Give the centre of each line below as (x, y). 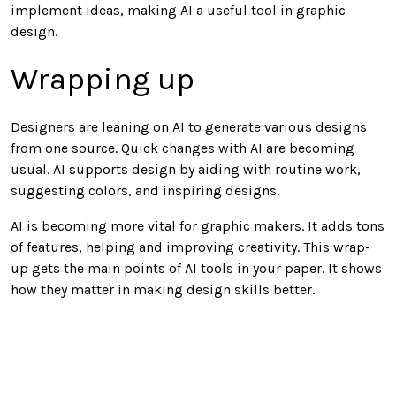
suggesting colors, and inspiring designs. (145, 191)
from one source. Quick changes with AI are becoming (183, 148)
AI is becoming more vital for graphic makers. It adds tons (198, 226)
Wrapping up (103, 80)
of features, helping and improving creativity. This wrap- (190, 247)
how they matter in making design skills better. (163, 290)
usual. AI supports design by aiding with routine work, (186, 170)
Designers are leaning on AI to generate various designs (189, 127)
